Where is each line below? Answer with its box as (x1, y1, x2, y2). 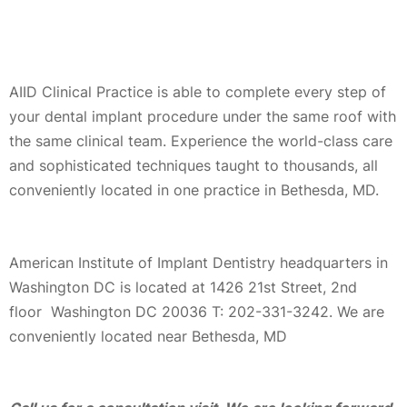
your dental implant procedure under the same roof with (9, 107, 396, 126)
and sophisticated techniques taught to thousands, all (9, 156, 378, 175)
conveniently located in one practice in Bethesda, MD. (9, 181, 379, 200)
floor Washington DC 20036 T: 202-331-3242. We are (9, 302, 384, 321)
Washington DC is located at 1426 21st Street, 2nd (9, 277, 357, 296)
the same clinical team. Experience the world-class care (9, 132, 392, 151)
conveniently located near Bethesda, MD (9, 326, 287, 345)
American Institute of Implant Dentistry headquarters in (9, 253, 388, 272)
